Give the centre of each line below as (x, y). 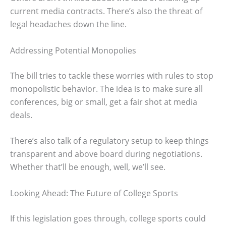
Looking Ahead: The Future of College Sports (94, 193)
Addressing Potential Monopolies (73, 50)
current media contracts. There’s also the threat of (106, 11)
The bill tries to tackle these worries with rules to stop (112, 75)
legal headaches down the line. (68, 24)
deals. (21, 115)
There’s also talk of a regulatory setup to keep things (109, 141)
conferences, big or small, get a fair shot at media (104, 102)
